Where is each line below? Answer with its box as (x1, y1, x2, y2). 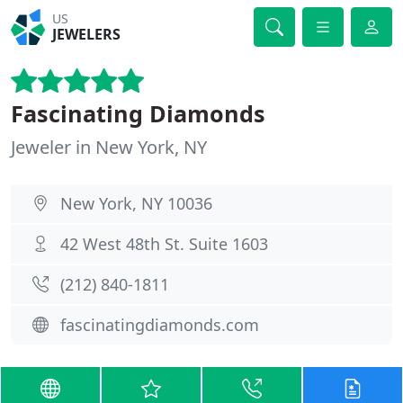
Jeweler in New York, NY (11, 135, 207, 159)
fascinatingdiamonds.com (60, 314, 259, 336)
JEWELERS (52, 24, 121, 44)
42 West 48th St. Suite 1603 (60, 233, 268, 255)
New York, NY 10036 (60, 193, 212, 214)
